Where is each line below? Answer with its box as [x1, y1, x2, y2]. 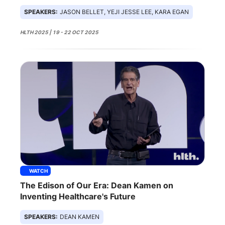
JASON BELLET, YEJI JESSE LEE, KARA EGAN [60, 8, 189, 16]
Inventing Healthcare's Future [20, 191, 136, 201]
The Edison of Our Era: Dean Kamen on [20, 180, 173, 190]
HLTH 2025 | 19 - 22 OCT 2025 [20, 29, 98, 35]
